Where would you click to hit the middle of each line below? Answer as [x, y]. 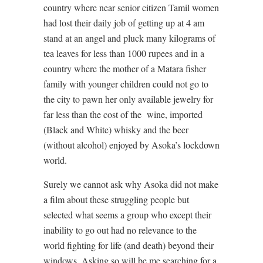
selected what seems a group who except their [127, 214]
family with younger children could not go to [126, 83]
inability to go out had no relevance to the [120, 230]
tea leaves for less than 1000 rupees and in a [124, 53]
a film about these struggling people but [116, 199]
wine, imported [175, 114]
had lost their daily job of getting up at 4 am [124, 22]
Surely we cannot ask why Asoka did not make [131, 184]
